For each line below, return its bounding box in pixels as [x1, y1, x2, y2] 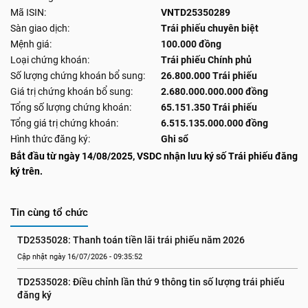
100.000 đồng [161, 38, 221, 49]
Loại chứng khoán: [10, 54, 89, 65]
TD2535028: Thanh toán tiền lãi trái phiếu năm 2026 [17, 234, 245, 245]
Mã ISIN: [10, 7, 46, 18]
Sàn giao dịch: [10, 23, 69, 34]
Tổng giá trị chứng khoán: [10, 118, 118, 129]
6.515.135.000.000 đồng [161, 118, 268, 129]
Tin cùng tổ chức [10, 206, 88, 219]
